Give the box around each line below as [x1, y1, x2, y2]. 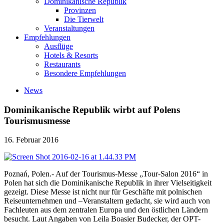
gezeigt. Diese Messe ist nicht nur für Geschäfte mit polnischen [4, 187, 202, 196]
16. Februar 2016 [4, 135, 58, 144]
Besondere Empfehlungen [44, 68, 126, 77]
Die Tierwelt [64, 14, 103, 23]
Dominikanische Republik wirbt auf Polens [4, 104, 180, 115]
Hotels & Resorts [44, 50, 98, 59]
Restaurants [44, 59, 80, 68]
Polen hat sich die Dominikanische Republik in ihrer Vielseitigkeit [4, 178, 211, 187]
